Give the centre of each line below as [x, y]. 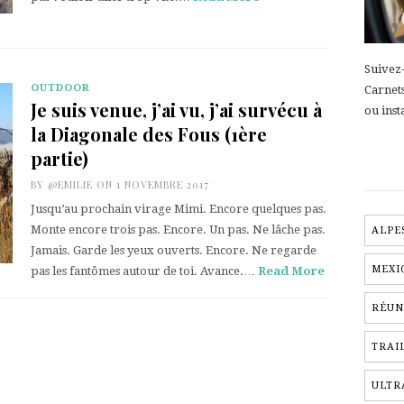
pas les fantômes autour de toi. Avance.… [144, 271]
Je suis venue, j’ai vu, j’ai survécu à [176, 110]
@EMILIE [70, 184]
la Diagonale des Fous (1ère [149, 134]
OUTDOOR [60, 88]
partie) [60, 158]
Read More [291, 271]
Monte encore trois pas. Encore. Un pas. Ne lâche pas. [178, 230]
